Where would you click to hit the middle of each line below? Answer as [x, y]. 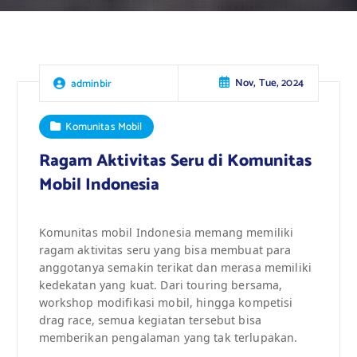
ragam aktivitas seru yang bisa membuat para [165, 249]
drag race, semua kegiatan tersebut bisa [150, 320]
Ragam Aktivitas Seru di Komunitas [175, 161]
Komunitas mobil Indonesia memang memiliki [166, 232]
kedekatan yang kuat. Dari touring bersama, [161, 284]
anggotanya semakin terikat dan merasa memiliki [175, 267]
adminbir [91, 83]
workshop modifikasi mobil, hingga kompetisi [166, 302]
